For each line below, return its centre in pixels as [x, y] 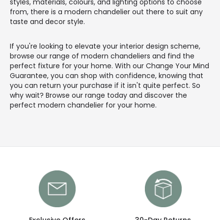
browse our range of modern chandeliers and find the [102, 56]
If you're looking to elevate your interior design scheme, [105, 46]
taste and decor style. [47, 21]
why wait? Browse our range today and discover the [98, 95]
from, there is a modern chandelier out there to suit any [106, 12]
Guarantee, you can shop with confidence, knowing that [107, 75]
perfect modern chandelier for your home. [83, 105]
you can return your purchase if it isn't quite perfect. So [105, 85]
